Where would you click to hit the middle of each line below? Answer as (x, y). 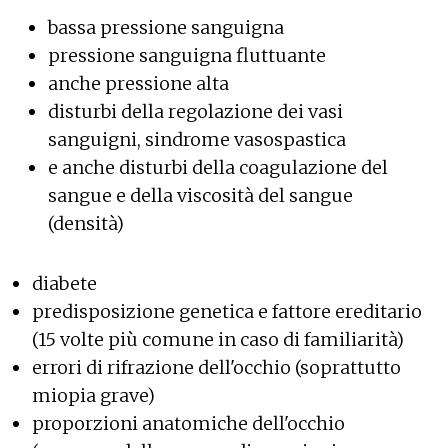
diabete (64, 283)
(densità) (86, 223)
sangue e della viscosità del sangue (200, 195)
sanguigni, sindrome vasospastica (197, 139)
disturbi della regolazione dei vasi (195, 111)
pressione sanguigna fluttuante (187, 55)
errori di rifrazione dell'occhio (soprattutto (216, 367)
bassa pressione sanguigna (166, 27)
